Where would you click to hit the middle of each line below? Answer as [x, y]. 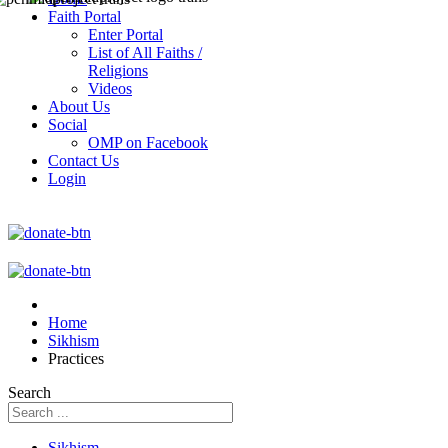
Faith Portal [84, 16]
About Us [79, 106]
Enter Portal [125, 34]
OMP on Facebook [148, 142]
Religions [118, 70]
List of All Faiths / [145, 52]
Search [29, 392]
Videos [110, 88]
